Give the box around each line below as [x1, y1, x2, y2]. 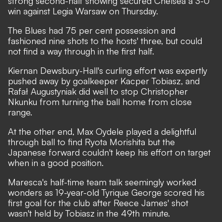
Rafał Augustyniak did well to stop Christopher [8, 86, 188, 97]
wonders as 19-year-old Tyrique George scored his [8, 187, 205, 198]
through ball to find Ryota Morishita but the [8, 136, 175, 147]
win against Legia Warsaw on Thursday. [8, 5, 158, 16]
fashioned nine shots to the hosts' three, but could [8, 35, 202, 46]
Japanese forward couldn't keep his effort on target [8, 147, 211, 158]
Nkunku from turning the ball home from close [8, 96, 192, 107]
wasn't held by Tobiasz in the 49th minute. [8, 208, 170, 219]
